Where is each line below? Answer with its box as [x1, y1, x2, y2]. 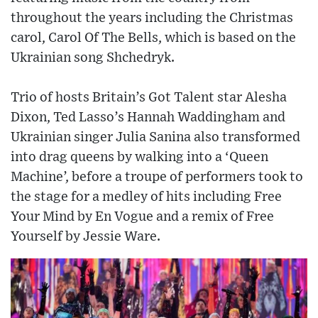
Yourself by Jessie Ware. [11, 230, 160, 243]
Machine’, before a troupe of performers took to [11, 170, 303, 184]
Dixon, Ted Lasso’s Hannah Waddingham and [11, 111, 285, 124]
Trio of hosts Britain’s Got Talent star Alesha [11, 91, 287, 104]
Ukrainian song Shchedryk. [11, 51, 175, 65]
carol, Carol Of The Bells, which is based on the [11, 31, 296, 45]
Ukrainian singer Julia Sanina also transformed [11, 131, 300, 144]
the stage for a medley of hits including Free [11, 190, 282, 204]
